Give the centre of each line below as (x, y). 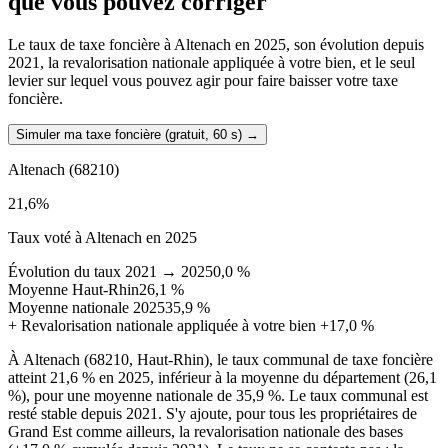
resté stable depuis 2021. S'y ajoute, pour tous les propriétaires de (212, 414)
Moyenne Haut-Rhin (73, 290)
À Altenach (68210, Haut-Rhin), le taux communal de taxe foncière (220, 360)
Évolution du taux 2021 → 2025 (110, 272)
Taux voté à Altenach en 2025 (102, 238)
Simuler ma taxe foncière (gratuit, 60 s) (129, 135)
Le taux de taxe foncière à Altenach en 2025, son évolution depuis (216, 45)
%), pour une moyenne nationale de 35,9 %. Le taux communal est (218, 396)
